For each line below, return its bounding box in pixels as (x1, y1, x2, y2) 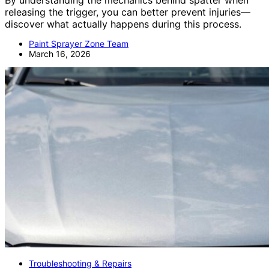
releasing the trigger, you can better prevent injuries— (5, 6, 250, 19)
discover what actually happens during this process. (5, 18, 241, 31)
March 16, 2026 (29, 49, 91, 59)
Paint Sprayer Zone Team (29, 38, 128, 49)
